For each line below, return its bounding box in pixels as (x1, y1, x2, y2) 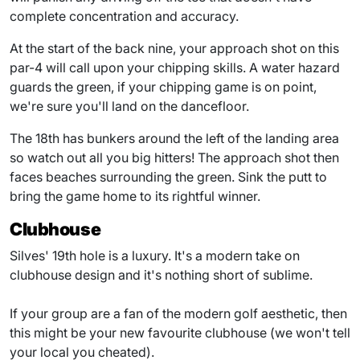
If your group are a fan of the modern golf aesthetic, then (10, 305, 347, 321)
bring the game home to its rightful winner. (10, 187, 260, 204)
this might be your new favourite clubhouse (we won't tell (10, 324, 350, 341)
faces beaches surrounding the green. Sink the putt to (10, 168, 327, 185)
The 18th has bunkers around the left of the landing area (10, 129, 339, 146)
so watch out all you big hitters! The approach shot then (10, 149, 339, 166)
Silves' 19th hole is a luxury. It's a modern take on (10, 247, 300, 264)
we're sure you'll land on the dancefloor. (10, 97, 249, 114)
